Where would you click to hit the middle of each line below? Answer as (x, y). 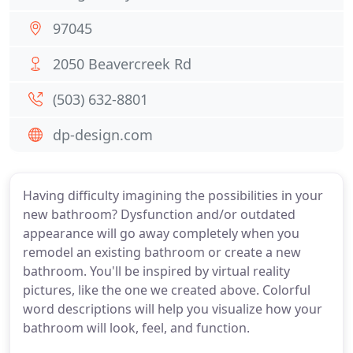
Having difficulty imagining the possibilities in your (173, 195)
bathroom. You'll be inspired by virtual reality (156, 271)
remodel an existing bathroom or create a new (162, 252)
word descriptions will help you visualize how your (173, 309)
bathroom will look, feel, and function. (136, 328)
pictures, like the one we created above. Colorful (167, 290)
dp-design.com (103, 135)
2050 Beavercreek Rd (122, 64)
